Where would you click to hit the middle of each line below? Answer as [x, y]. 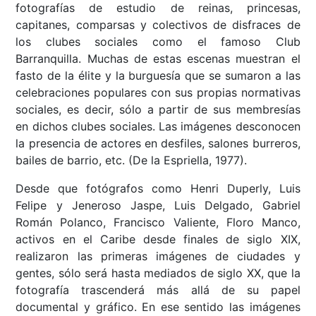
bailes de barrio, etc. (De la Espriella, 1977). [132, 160]
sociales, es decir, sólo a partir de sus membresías [158, 110]
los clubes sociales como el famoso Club [158, 42]
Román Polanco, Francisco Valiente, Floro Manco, [158, 223]
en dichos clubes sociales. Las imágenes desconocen [158, 127]
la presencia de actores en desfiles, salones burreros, [158, 144]
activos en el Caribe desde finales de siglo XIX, [158, 239]
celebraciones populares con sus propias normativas [158, 93]
